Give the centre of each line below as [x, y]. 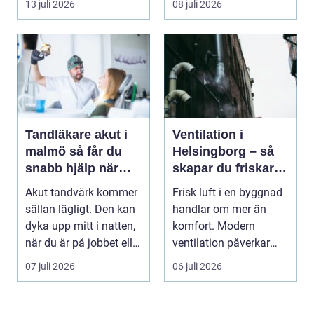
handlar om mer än [219, 210]
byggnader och [218, 185]
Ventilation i [208, 135]
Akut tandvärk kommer [81, 193]
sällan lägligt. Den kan [80, 210]
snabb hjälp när [72, 169]
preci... [41, 260]
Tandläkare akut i [76, 135]
